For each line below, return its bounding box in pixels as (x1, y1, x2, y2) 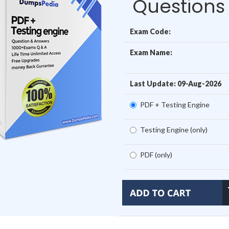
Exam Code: (129, 27, 171, 36)
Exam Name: (129, 48, 172, 57)
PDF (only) (140, 150, 172, 159)
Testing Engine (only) (140, 125, 208, 134)
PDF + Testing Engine (140, 100, 210, 109)
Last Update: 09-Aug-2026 (129, 79, 221, 88)
